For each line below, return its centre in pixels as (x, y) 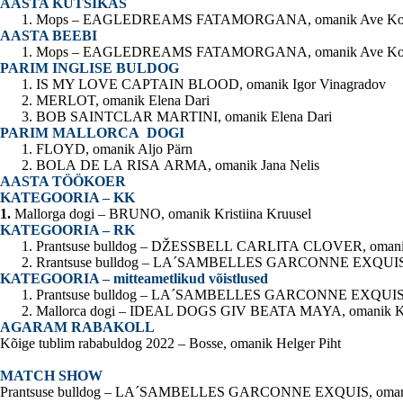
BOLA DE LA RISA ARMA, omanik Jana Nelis (178, 166)
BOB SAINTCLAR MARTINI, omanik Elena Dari (184, 117)
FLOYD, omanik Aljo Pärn (114, 149)
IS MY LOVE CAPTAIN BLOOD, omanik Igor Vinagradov (211, 85)
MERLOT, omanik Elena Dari (123, 101)
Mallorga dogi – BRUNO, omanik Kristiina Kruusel (163, 214)
